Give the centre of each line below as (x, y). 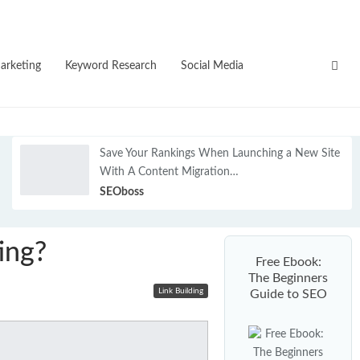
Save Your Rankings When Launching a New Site (219, 153)
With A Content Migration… (169, 172)
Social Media (212, 66)
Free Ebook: (288, 262)
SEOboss (121, 192)
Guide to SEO (288, 295)
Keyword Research (111, 66)
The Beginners (288, 278)
